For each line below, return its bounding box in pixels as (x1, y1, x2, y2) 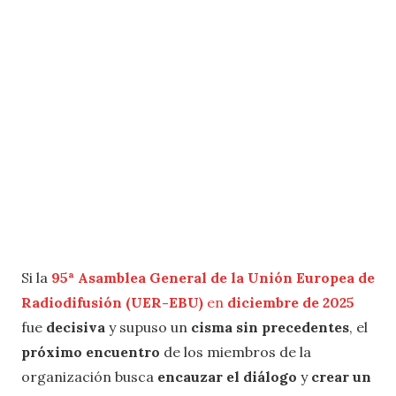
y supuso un (105, 317, 191, 336)
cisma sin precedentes (191, 317, 349, 336)
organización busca (21, 367, 157, 385)
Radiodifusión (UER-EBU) (21, 293, 203, 311)
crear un (311, 367, 371, 385)
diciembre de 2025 (227, 293, 354, 311)
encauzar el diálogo (157, 367, 297, 385)
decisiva (46, 317, 105, 336)
